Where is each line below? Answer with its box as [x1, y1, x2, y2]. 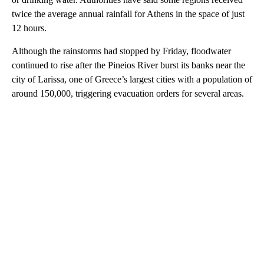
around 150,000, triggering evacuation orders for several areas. [12, 88, 244, 99]
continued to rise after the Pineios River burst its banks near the [12, 60, 245, 71]
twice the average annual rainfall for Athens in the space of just [12, 9, 245, 19]
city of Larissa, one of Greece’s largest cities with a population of [12, 74, 252, 85]
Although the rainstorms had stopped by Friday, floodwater [12, 46, 231, 57]
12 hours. [12, 23, 47, 34]
